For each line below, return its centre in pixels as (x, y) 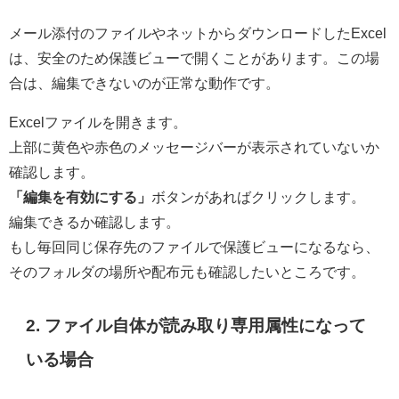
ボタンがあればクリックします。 (258, 196)
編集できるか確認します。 (94, 221)
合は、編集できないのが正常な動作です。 (144, 82)
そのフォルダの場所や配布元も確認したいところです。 (187, 271)
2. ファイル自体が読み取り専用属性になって (196, 326)
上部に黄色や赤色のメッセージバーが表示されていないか (194, 147)
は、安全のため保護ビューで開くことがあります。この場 (194, 57)
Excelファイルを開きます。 (98, 122)
